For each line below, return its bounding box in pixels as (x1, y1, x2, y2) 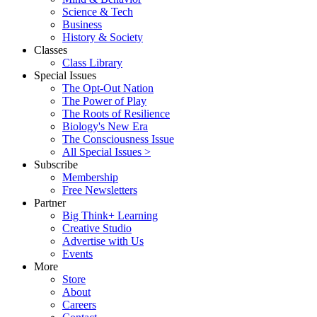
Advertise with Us (62, 235, 144, 248)
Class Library (62, 57, 122, 69)
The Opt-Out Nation (62, 82, 154, 95)
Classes (34, 44, 67, 57)
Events (62, 248, 93, 260)
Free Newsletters (62, 184, 137, 197)
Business (62, 18, 102, 31)
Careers (62, 299, 96, 311)
